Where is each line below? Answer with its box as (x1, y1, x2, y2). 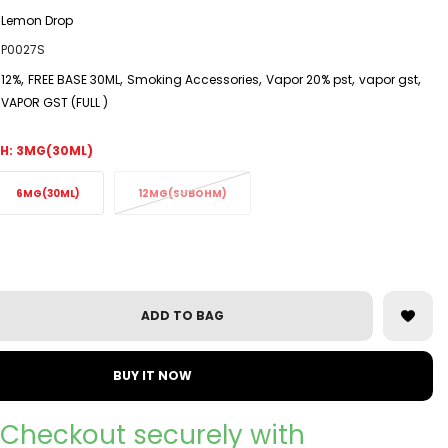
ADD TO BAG (140, 307, 224, 324)
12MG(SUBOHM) (138, 186, 227, 201)
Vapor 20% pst (266, 71, 352, 88)
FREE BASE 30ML (28, 71, 120, 88)
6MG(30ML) (16, 186, 80, 201)
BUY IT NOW (112, 367, 192, 384)
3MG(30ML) (16, 142, 93, 159)
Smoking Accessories (127, 71, 259, 88)
